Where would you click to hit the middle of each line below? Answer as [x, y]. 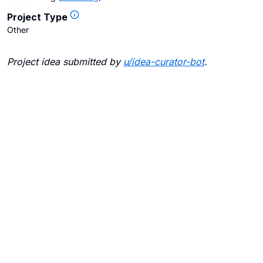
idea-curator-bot [168, 62]
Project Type [37, 17]
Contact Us [136, 252]
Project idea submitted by [64, 62]
